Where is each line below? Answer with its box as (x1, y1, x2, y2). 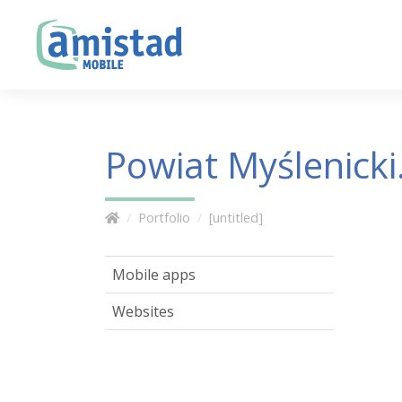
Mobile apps (112, 265, 196, 284)
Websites (112, 301, 174, 321)
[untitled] (209, 209, 263, 226)
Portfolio (138, 209, 190, 226)
